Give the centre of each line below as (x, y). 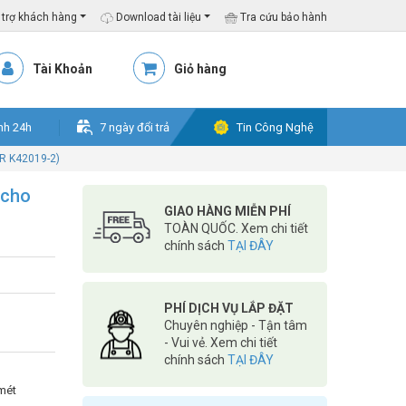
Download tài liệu (157, 17)
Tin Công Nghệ (275, 127)
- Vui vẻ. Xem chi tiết (221, 343)
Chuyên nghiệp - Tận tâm (236, 325)
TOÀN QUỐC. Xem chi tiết (236, 228)
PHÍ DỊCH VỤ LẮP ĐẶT (229, 308)
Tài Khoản (63, 69)
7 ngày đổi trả (135, 127)
